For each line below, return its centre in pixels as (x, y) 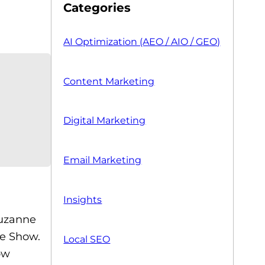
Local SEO (87, 239)
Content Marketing (109, 81)
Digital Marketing (105, 121)
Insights (83, 199)
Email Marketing (103, 160)
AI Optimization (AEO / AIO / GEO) (142, 41)
